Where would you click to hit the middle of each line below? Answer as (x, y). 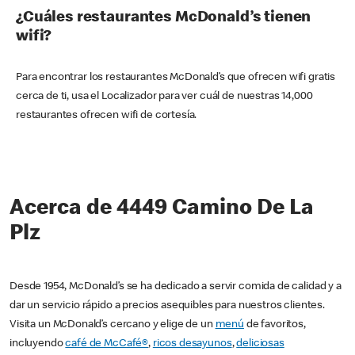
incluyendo (38, 344)
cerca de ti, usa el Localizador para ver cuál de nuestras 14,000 (164, 97)
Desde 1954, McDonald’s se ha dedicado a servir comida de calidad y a (176, 287)
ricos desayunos (192, 344)
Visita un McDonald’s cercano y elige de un (113, 325)
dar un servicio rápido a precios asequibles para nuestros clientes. (167, 306)
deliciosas (260, 344)
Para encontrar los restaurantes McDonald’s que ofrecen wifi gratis (176, 78)
